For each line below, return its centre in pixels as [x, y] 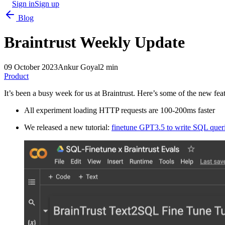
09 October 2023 [31, 67]
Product [16, 76]
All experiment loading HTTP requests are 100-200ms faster [120, 110]
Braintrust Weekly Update [94, 42]
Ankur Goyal [79, 67]
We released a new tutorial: [67, 127]
